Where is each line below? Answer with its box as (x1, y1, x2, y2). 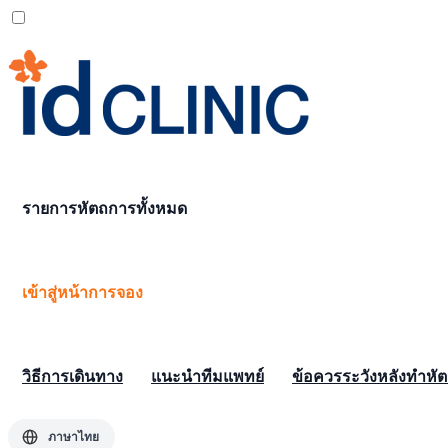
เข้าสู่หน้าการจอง (22, 284, 143, 302)
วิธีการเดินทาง (22, 368, 123, 386)
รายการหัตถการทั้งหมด (22, 200, 187, 218)
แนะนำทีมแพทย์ (151, 368, 264, 386)
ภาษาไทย (48, 430, 99, 445)
